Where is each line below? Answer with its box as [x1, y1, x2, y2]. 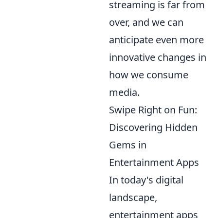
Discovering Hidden [109, 120, 198, 134]
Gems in [109, 138, 146, 151]
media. [109, 85, 140, 99]
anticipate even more [109, 33, 204, 46]
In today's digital [109, 173, 183, 186]
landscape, [109, 190, 157, 204]
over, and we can [109, 15, 183, 29]
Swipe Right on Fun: [109, 103, 197, 116]
